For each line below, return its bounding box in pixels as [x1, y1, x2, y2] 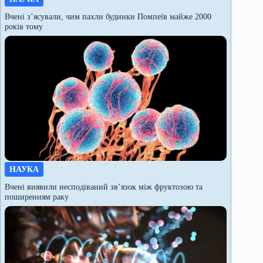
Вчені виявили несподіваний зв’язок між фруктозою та [5, 182, 203, 192]
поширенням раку [5, 192, 69, 202]
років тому [5, 22, 43, 32]
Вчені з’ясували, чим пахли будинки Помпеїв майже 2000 [5, 12, 211, 22]
